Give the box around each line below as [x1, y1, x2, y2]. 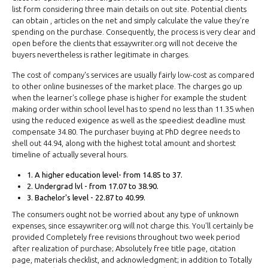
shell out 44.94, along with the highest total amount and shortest [12, 138, 236, 147]
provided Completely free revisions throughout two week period [12, 233, 240, 242]
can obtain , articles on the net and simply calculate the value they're [12, 16, 249, 25]
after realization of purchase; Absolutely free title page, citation [12, 244, 236, 253]
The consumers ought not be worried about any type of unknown [12, 210, 239, 219]
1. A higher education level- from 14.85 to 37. [27, 170, 182, 179]
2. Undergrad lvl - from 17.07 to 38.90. [27, 181, 159, 190]
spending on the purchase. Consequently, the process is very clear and [12, 27, 255, 36]
